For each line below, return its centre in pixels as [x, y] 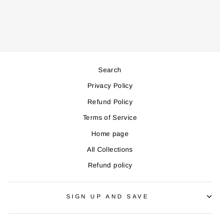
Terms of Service [110, 118]
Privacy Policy [110, 86]
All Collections [110, 150]
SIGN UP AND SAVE [108, 196]
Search [110, 70]
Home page [110, 134]
